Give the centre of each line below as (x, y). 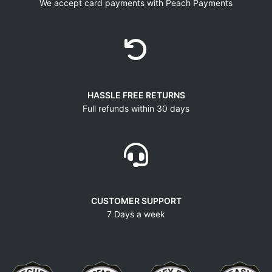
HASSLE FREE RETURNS (136, 95)
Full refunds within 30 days (136, 108)
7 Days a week (136, 214)
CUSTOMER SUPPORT (136, 200)
